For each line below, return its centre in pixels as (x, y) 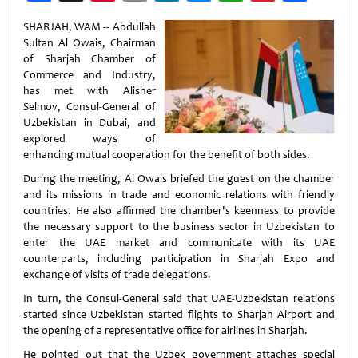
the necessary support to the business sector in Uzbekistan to (179, 227)
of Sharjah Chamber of (89, 59)
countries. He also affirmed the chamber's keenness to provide (179, 211)
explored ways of (89, 139)
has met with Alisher (89, 91)
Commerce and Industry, (89, 75)
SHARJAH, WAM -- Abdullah (89, 27)
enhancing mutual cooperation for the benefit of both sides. (167, 155)
